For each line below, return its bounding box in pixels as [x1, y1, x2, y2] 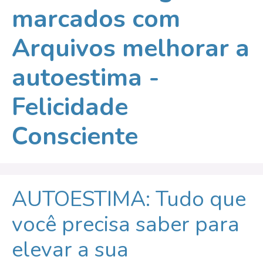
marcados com [12, 2, 180, 36]
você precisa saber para [12, 210, 240, 239]
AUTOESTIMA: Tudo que [12, 184, 246, 214]
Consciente [12, 119, 138, 153]
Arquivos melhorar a [12, 31, 249, 65]
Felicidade [12, 90, 128, 124]
